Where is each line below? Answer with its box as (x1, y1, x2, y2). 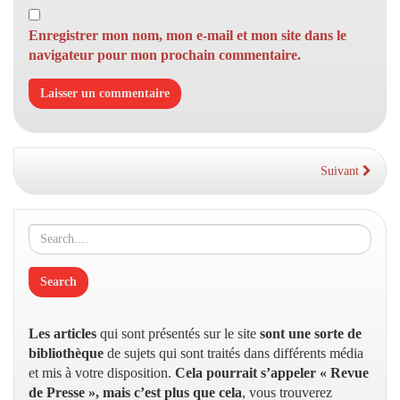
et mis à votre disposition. (29, 365, 175, 380)
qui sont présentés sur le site (100, 326, 260, 341)
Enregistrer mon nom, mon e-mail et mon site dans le (29, 28, 346, 43)
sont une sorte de (260, 326, 362, 341)
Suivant (321, 164, 362, 178)
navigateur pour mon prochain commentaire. (29, 47, 301, 62)
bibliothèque (29, 346, 107, 361)
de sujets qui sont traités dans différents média (107, 346, 363, 361)
